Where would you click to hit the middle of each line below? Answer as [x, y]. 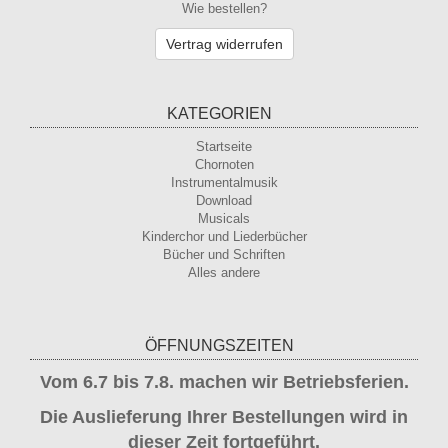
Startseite [224, 146]
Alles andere [224, 272]
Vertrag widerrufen [224, 44]
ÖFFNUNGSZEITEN [219, 345]
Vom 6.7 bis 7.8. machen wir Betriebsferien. [224, 382]
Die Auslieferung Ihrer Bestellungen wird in [224, 417]
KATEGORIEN [219, 113]
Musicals [224, 218]
